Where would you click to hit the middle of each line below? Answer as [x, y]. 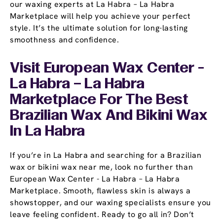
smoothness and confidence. [65, 40]
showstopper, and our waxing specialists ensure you [111, 203]
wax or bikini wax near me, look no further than [102, 167]
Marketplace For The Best [99, 100]
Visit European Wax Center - [107, 69]
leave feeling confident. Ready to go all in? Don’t [102, 215]
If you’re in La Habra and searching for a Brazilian [106, 155]
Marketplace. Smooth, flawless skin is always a [100, 191]
